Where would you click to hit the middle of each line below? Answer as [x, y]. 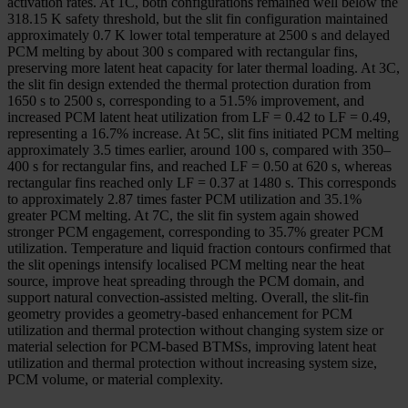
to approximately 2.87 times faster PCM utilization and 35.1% [184, 199]
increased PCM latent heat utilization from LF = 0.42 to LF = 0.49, [199, 117]
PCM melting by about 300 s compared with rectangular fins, [183, 51]
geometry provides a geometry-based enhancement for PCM [180, 313]
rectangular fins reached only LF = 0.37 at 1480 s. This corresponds [202, 182]
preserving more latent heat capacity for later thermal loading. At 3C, [204, 67]
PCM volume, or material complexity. [115, 379]
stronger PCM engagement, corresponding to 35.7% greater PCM [195, 231]
